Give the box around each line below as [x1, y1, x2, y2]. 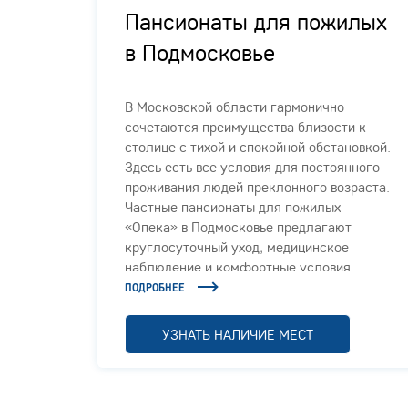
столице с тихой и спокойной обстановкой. [125, 137, 391, 156]
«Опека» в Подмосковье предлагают [125, 217, 352, 236]
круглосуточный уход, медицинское [125, 237, 349, 256]
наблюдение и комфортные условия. [125, 257, 354, 276]
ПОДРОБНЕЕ [125, 280, 185, 294]
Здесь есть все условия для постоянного [125, 157, 380, 176]
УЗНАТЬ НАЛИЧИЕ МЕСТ [162, 324, 313, 343]
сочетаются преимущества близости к [125, 117, 366, 136]
